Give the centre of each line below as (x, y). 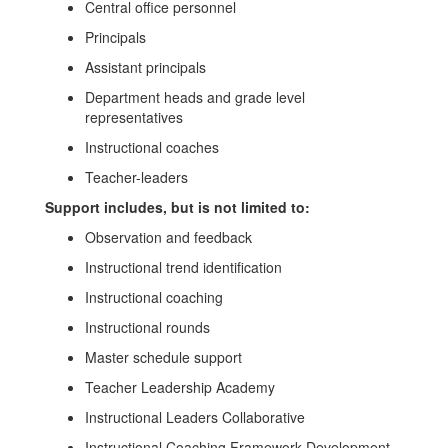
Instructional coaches (152, 147)
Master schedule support (163, 357)
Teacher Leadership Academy (180, 387)
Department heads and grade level (195, 97)
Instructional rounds (147, 327)
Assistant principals (145, 67)
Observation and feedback (168, 237)
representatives (134, 117)
